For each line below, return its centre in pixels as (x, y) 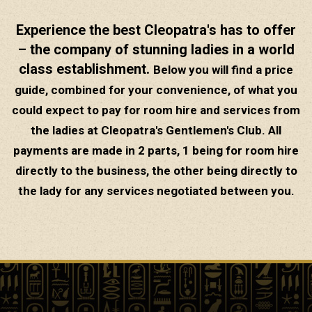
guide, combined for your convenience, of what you (156, 89)
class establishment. (84, 69)
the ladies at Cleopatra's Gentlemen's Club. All (156, 130)
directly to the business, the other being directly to (156, 170)
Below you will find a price (223, 69)
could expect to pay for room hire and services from (156, 110)
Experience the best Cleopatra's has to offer (156, 30)
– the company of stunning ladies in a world (156, 49)
